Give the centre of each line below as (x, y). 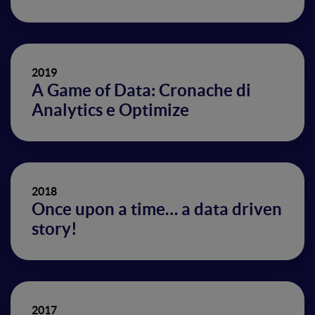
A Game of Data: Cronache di (141, 90)
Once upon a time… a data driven (157, 209)
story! (54, 229)
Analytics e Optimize (110, 110)
